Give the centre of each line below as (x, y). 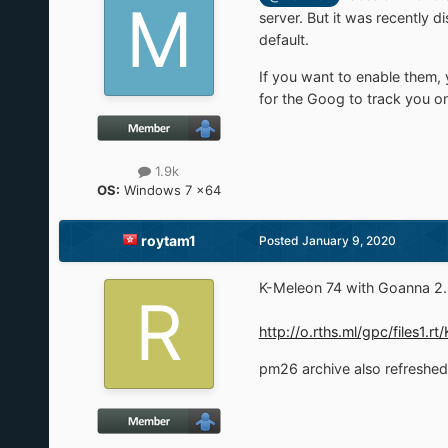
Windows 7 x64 (170, 190)
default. (283, 40)
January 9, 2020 (348, 241)
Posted (280, 241)
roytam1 (168, 241)
